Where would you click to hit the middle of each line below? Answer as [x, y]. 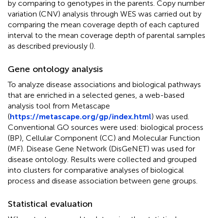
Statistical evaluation [50, 204]
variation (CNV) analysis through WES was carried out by [105, 14]
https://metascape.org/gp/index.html [81, 116]
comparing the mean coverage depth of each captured [103, 24]
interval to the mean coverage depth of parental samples [107, 35]
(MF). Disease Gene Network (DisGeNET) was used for [101, 148]
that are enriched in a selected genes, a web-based [96, 95]
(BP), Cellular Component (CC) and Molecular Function [104, 138]
